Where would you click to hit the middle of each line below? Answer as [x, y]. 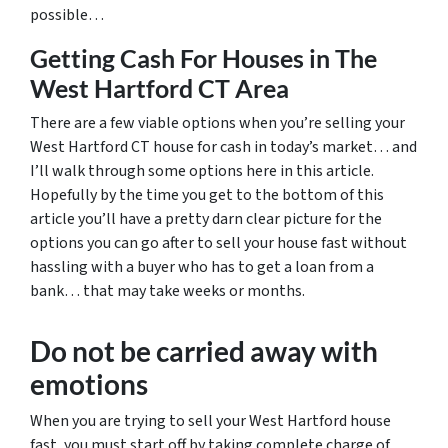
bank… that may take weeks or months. [167, 290]
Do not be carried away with [204, 350]
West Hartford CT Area [159, 87]
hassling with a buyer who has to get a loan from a [202, 266]
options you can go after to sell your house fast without [218, 242]
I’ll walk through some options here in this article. [202, 170]
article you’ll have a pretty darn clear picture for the [206, 218]
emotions [89, 383]
